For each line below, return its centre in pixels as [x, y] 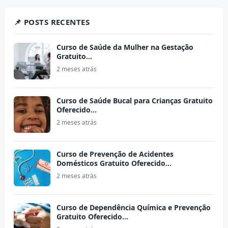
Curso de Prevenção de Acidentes [115, 154]
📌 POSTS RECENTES [52, 22]
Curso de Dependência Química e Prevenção [134, 208]
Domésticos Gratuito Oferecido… [114, 163]
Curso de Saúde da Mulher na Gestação [125, 47]
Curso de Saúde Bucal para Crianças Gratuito [135, 101]
